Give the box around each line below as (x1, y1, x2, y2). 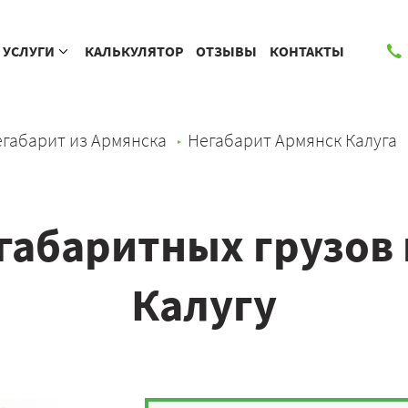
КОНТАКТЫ (269, 42, 344, 60)
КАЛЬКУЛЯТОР (84, 42, 184, 60)
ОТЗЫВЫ (196, 42, 258, 60)
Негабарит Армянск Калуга (188, 128, 397, 151)
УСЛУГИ (3, 42, 56, 60)
